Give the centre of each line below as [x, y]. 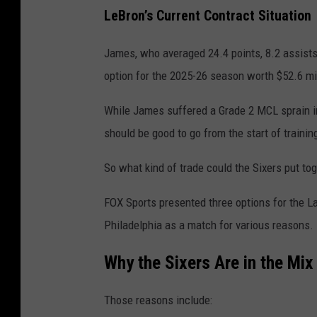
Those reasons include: [158, 300]
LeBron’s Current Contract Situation [208, 16]
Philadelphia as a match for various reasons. [209, 225]
